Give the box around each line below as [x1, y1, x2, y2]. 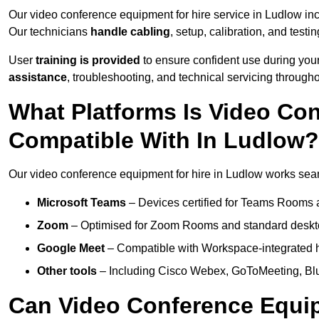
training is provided [36, 54, 140, 67]
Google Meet [37, 242, 105, 255]
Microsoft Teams [37, 197, 126, 209]
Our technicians [9, 26, 90, 38]
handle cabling [90, 26, 170, 38]
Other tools [37, 265, 97, 278]
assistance [9, 71, 67, 84]
